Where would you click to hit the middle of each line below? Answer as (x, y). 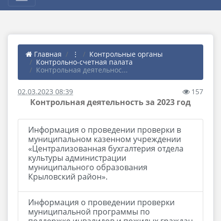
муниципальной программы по (89, 212)
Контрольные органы (126, 54)
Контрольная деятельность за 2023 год (110, 102)
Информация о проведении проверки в (105, 130)
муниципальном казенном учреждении (105, 139)
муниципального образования (88, 167)
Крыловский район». (68, 177)
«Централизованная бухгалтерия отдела (106, 148)
